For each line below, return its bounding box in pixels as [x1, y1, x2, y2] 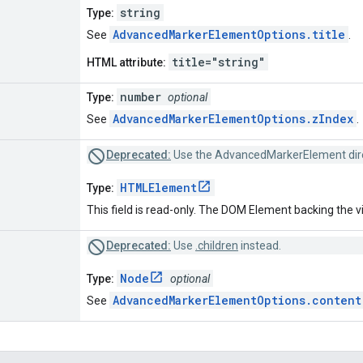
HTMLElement [120, 179, 197, 195]
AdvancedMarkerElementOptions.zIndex [113, 110, 353, 126]
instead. [238, 238, 281, 252]
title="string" [172, 53, 265, 70]
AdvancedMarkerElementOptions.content [113, 292, 361, 308]
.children [195, 238, 238, 252]
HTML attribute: [87, 55, 166, 69]
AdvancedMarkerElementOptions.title [113, 26, 345, 42]
